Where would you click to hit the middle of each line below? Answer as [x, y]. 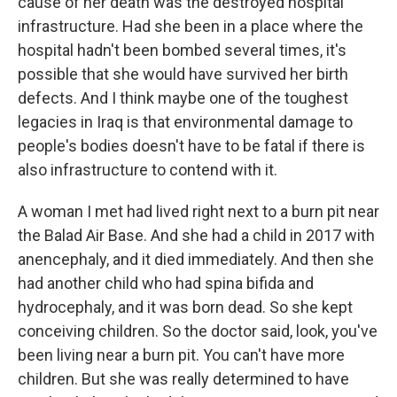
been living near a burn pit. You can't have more [181, 355]
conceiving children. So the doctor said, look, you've [198, 331]
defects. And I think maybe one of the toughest [183, 98]
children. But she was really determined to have [183, 379]
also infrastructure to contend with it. [148, 170]
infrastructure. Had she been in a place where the [191, 26]
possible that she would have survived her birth [183, 74]
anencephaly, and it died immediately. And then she [196, 259]
